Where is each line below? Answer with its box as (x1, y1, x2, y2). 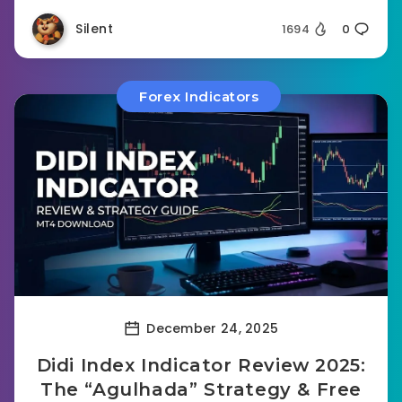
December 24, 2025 (142, 319, 279, 337)
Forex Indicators (139, 88, 258, 105)
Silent (75, 20, 113, 38)
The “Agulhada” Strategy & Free (39, 379, 362, 400)
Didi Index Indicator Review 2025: (36, 354, 366, 376)
